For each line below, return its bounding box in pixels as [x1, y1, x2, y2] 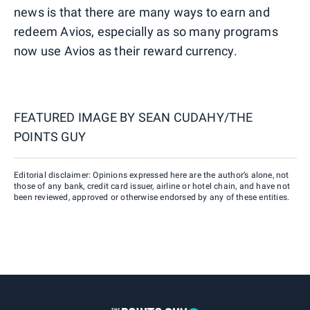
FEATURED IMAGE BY [14, 110, 138, 125]
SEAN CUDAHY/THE [138, 110, 253, 125]
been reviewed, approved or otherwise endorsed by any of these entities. [14, 192, 290, 203]
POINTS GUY [14, 129, 86, 145]
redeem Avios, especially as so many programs [14, 24, 278, 39]
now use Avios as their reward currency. [14, 44, 237, 59]
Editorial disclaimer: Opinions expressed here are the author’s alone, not [14, 170, 289, 181]
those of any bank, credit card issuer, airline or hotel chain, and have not [14, 181, 291, 192]
